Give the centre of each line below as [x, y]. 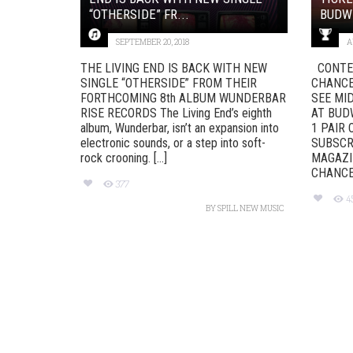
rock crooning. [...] [124, 158]
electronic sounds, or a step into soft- [173, 143]
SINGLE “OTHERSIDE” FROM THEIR [169, 83]
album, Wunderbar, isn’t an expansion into [180, 128]
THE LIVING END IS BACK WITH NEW [174, 68]
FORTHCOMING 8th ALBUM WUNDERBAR [183, 98]
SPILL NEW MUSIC [250, 208]
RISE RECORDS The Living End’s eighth [176, 113]
